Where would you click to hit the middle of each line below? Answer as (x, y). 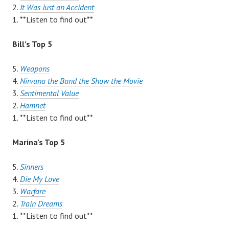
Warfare (33, 191)
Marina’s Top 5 (39, 142)
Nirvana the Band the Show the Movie (81, 81)
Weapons (35, 69)
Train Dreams (41, 204)
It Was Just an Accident (57, 7)
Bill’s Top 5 (32, 44)
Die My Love (40, 179)
